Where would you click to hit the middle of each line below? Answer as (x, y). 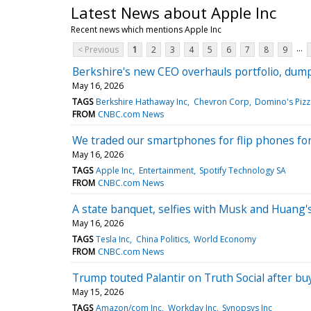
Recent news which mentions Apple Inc (146, 29)
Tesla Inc (113, 239)
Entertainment (166, 170)
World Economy (225, 239)
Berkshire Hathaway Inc (142, 101)
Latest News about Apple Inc (174, 12)
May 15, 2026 (98, 292)
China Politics (162, 239)
